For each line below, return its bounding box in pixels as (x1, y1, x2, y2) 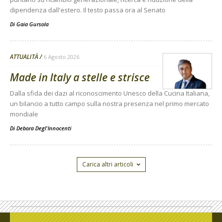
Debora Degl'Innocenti (16, 124, 71, 132)
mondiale (10, 110, 38, 119)
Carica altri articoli (82, 160, 133, 169)
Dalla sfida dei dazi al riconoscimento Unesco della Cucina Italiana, (10, 89, 210, 98)
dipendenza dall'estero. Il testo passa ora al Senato (10, 5, 166, 15)
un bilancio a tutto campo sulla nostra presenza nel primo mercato (10, 99, 209, 109)
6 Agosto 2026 (44, 53, 79, 61)
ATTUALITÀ (10, 53, 38, 61)
